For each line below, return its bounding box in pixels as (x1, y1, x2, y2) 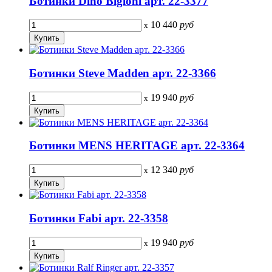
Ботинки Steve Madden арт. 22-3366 (29, 67, 216, 80)
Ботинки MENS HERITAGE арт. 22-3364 (29, 139, 245, 152)
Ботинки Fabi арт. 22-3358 (29, 211, 168, 225)
